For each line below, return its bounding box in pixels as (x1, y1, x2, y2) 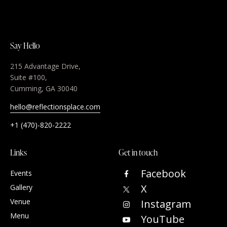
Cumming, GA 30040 (10, 84, 78, 93)
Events (10, 168, 32, 178)
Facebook (141, 167, 186, 180)
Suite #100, (10, 72, 47, 82)
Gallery (10, 182, 32, 192)
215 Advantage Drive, (10, 61, 81, 71)
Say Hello (10, 40, 40, 51)
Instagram (141, 197, 191, 211)
